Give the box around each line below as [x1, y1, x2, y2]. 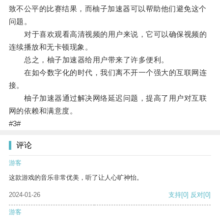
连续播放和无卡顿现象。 [8, 43, 93, 52]
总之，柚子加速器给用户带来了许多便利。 [8, 55, 169, 64]
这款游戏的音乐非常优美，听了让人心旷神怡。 [9, 174, 143, 182]
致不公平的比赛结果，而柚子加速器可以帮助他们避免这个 [8, 4, 207, 13]
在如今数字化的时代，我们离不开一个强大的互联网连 [8, 68, 207, 77]
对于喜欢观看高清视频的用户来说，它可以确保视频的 [8, 30, 207, 39]
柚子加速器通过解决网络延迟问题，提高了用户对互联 [8, 94, 207, 103]
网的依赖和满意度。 [8, 107, 78, 115]
